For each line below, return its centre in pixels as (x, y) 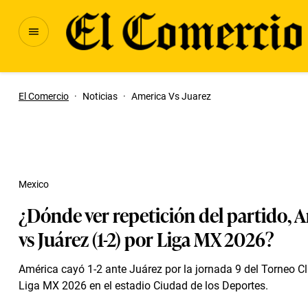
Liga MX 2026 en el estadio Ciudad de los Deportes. (143, 286)
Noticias (100, 96)
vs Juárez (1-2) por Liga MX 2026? (146, 238)
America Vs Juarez (171, 96)
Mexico (34, 184)
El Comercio (44, 96)
